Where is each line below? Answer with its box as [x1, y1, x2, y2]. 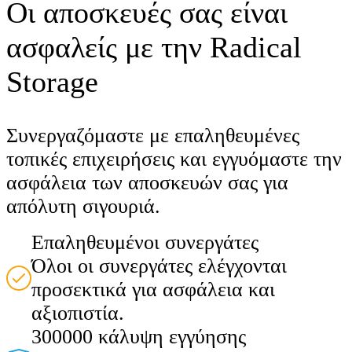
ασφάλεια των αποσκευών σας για [6, 170, 288, 194]
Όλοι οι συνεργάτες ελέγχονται [31, 254, 287, 277]
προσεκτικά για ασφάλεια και [31, 277, 275, 301]
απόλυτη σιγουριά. [6, 194, 160, 218]
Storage [6, 64, 98, 98]
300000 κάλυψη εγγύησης [31, 324, 246, 348]
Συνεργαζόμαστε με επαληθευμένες [6, 123, 299, 147]
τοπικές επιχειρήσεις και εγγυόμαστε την [6, 147, 342, 170]
